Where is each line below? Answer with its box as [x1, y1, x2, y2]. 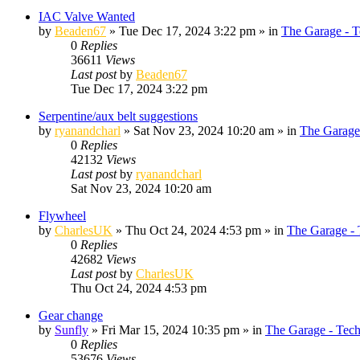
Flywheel [39, 208, 86, 223]
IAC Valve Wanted [39, 9, 135, 23]
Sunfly [55, 322, 88, 337]
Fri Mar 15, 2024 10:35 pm [101, 322, 239, 337]
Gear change [39, 308, 103, 322]
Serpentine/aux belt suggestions [39, 108, 198, 123]
